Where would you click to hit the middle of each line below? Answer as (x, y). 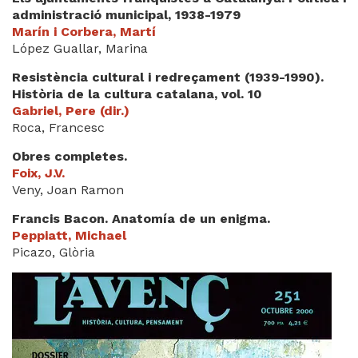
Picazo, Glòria (54, 252)
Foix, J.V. (38, 173)
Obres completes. (70, 156)
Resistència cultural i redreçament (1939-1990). (168, 77)
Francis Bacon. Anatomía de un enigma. (141, 219)
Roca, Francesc (58, 127)
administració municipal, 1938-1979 (126, 15)
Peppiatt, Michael (69, 235)
